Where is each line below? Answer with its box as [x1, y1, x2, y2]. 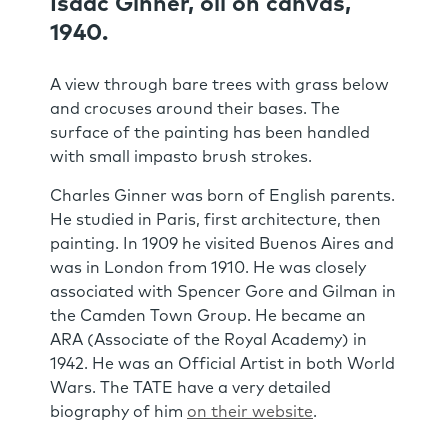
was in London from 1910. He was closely [50, 260, 366, 276]
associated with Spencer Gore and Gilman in [50, 284, 396, 300]
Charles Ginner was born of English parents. [50, 188, 395, 204]
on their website [187, 404, 313, 420]
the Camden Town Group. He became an [50, 308, 366, 324]
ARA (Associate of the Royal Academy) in [50, 332, 367, 348]
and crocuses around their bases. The [50, 101, 340, 117]
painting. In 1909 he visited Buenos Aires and [50, 236, 394, 252]
